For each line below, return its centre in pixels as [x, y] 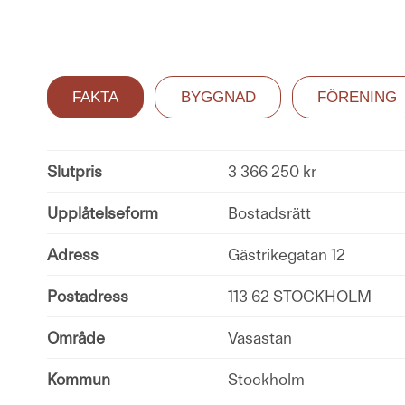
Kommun [79, 379]
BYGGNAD [218, 97]
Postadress [88, 296]
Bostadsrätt [269, 212]
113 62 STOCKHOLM [300, 296]
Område [76, 337]
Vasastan [260, 337]
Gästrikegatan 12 [287, 254]
